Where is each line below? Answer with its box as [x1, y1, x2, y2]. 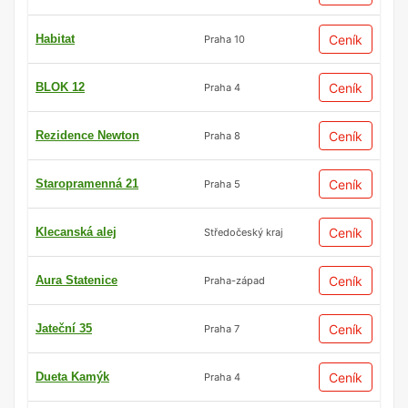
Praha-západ [204, 273, 265, 287]
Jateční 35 [36, 321, 92, 336]
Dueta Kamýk [36, 370, 109, 384]
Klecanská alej [36, 225, 117, 240]
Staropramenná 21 [36, 177, 138, 191]
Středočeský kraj [204, 225, 283, 239]
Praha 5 [204, 177, 240, 190]
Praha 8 [204, 128, 240, 142]
